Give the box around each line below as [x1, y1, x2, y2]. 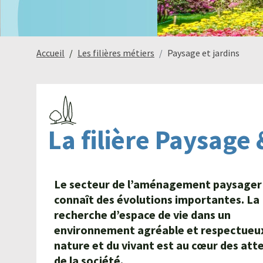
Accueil [36, 47, 65, 59]
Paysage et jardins [167, 47, 240, 59]
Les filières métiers [77, 47, 154, 59]
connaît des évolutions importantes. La [54, 192, 259, 207]
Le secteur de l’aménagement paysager [54, 177, 262, 191]
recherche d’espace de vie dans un [54, 207, 231, 222]
